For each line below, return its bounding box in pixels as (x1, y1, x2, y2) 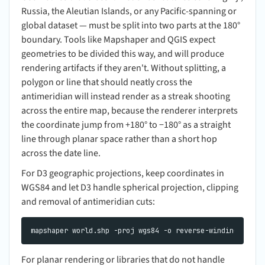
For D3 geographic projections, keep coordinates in (21, 166, 224, 180)
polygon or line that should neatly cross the (21, 75, 192, 89)
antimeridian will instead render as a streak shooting (21, 89, 230, 103)
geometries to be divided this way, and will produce (21, 47, 224, 60)
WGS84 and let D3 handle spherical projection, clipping (21, 180, 238, 194)
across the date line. (21, 146, 101, 160)
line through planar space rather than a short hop (21, 132, 217, 146)
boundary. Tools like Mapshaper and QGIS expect (21, 33, 215, 46)
